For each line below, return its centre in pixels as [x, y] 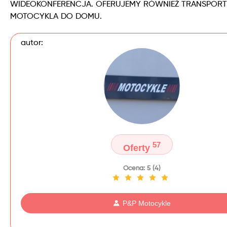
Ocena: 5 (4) [142, 168]
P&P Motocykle [147, 203]
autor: [32, 43]
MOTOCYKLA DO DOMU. [56, 16]
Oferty [138, 148]
